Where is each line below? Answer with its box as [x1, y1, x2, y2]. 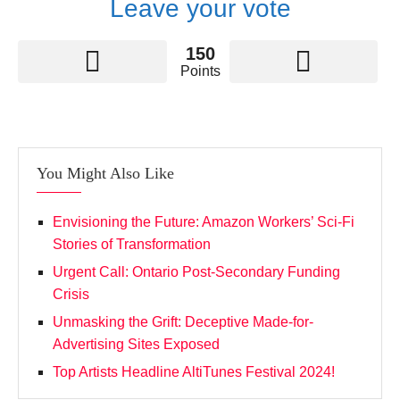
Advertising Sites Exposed [53, 336, 220, 352]
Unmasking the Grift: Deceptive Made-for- [53, 313, 313, 329]
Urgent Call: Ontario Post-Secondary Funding [53, 263, 340, 279]
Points [179, 62, 221, 79]
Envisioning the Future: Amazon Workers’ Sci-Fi [53, 213, 354, 229]
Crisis [53, 286, 89, 302]
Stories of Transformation [53, 236, 211, 252]
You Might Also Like [37, 163, 174, 182]
